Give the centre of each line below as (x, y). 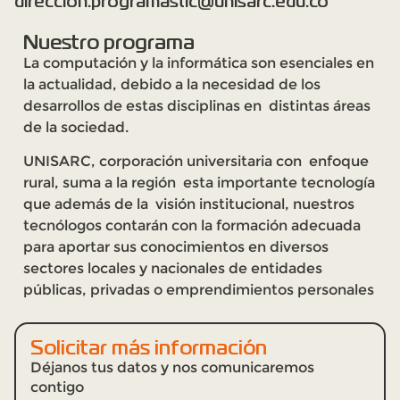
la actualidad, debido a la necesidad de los (172, 84)
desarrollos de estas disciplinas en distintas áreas (197, 105)
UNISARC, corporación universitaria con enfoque (196, 161)
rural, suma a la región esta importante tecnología (199, 182)
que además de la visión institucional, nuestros (189, 204)
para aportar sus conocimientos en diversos (176, 246)
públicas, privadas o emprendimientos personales (199, 289)
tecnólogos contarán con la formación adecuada (192, 225)
